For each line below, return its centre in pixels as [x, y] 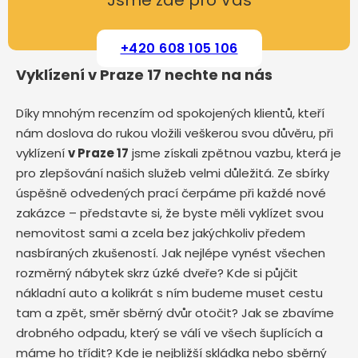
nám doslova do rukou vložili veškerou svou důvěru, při [175, 133]
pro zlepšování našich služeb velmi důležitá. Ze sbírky [173, 173]
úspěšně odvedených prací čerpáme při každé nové [171, 193]
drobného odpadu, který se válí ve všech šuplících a [169, 333]
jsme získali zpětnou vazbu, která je [235, 153]
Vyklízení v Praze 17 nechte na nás [144, 75]
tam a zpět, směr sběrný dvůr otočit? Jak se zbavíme [175, 313]
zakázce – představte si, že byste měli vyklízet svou [170, 213]
